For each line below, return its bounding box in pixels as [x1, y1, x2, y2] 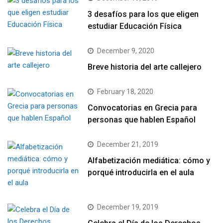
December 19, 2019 [97, 203, 159, 211]
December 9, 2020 [97, 46, 155, 55]
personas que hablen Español [88, 114, 196, 124]
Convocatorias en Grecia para [88, 103, 198, 112]
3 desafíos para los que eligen [88, 9, 199, 19]
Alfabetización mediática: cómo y [88, 155, 211, 165]
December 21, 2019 [97, 140, 159, 148]
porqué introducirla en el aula [88, 167, 195, 177]
